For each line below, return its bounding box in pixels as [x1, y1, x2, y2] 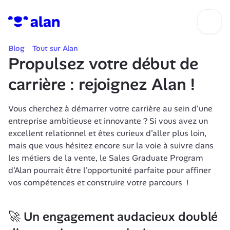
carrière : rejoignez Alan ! [8, 73, 195, 95]
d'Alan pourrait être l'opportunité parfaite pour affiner [8, 165, 211, 176]
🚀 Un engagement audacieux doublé [8, 208, 218, 224]
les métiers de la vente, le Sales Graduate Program [8, 152, 203, 163]
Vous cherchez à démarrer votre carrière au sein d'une [8, 103, 213, 114]
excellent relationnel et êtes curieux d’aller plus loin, [8, 128, 206, 139]
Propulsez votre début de [8, 53, 198, 74]
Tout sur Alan [32, 44, 78, 53]
